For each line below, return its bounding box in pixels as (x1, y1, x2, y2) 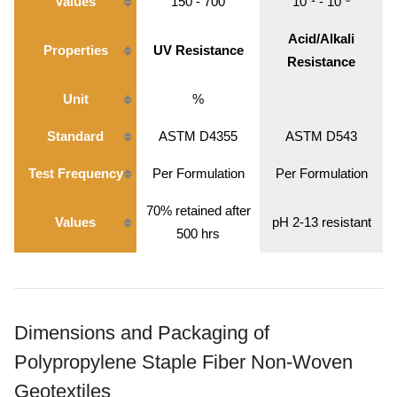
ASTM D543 (285, 128, 357, 144)
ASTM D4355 (159, 128, 237, 144)
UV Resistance (152, 42, 244, 58)
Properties (43, 42, 108, 58)
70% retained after (145, 202, 251, 218)
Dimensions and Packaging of (14, 321, 269, 344)
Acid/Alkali (288, 30, 354, 46)
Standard (47, 128, 104, 144)
